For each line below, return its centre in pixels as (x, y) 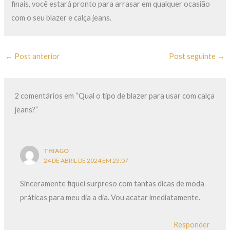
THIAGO (56, 151)
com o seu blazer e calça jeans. (62, 18)
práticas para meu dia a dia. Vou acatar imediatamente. (110, 198)
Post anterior (36, 56)
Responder (191, 224)
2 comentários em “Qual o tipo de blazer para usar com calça (115, 95)
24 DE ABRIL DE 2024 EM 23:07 (86, 161)
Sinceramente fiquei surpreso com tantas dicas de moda (112, 184)
